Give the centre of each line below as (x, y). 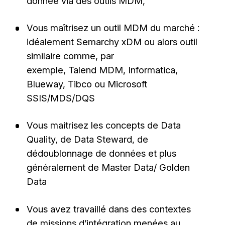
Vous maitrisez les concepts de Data (103, 125)
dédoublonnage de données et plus (101, 153)
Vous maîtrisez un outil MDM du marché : (113, 28)
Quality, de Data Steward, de (87, 139)
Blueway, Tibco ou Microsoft (87, 84)
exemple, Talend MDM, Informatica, (102, 70)
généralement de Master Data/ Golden (108, 167)
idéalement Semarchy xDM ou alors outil (112, 42)
